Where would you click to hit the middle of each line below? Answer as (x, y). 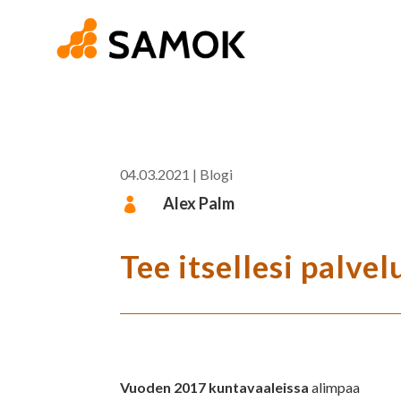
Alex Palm (198, 203)
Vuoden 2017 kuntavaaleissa (215, 387)
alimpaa (335, 387)
